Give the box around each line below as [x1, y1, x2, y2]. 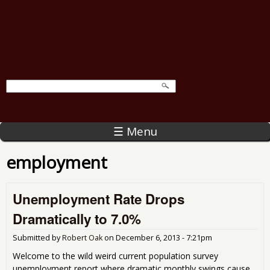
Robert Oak [62, 232, 102, 243]
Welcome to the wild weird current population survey [13, 250, 218, 262]
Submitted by [13, 232, 62, 243]
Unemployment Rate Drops [13, 189, 184, 209]
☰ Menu [113, 123, 157, 139]
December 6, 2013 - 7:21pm [116, 232, 212, 243]
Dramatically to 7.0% [13, 209, 141, 228]
